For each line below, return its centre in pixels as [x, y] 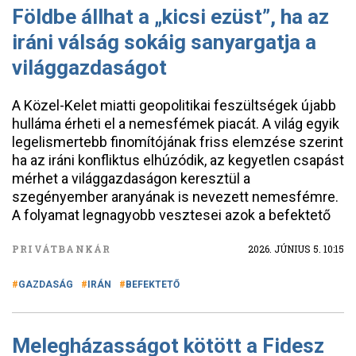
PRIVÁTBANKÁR [62, 249]
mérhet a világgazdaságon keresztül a [131, 178]
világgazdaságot [89, 68]
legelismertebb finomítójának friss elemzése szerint [178, 142]
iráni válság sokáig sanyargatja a [164, 42]
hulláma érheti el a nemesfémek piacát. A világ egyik [176, 124]
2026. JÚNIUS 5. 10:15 [296, 249]
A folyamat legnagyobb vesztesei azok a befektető [171, 215]
